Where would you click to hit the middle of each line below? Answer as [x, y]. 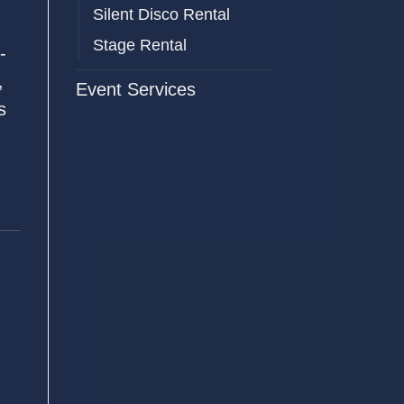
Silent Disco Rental [161, 14]
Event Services [135, 89]
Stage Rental [139, 45]
